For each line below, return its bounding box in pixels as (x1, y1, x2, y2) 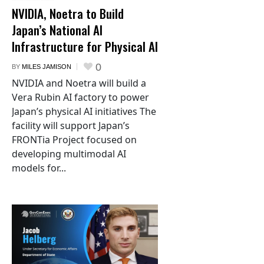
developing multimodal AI (12, 147, 126, 160)
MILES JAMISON (22, 62, 71, 70)
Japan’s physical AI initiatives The (12, 104, 156, 118)
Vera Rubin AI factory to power (12, 90, 149, 104)
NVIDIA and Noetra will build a (12, 76, 146, 90)
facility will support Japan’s (12, 118, 130, 132)
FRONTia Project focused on (12, 133, 137, 146)
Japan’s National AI (12, 20, 103, 39)
